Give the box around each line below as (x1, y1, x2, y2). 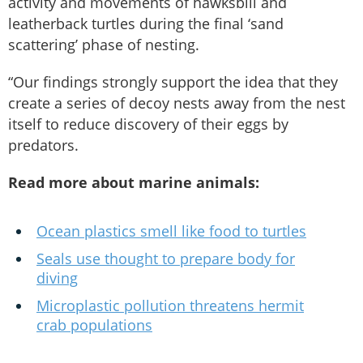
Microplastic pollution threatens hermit (36, 295, 304, 315)
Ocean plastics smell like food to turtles (36, 220, 306, 241)
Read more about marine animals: (8, 172, 259, 192)
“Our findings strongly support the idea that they (8, 71, 338, 92)
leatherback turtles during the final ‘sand (8, 13, 284, 33)
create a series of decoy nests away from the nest (8, 92, 345, 113)
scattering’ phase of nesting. (8, 34, 199, 54)
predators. (8, 135, 79, 155)
